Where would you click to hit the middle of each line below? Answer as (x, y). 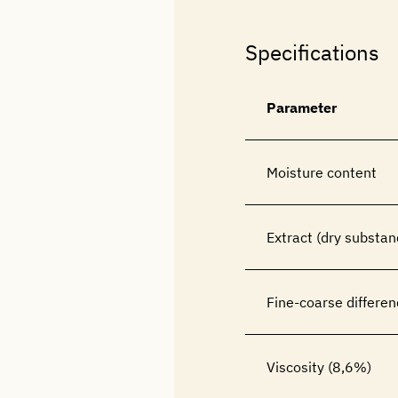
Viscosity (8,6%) (319, 367)
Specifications (312, 52)
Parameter (302, 107)
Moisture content (322, 172)
